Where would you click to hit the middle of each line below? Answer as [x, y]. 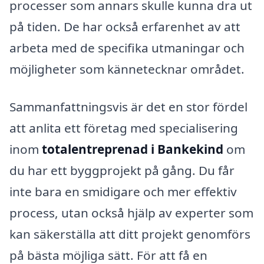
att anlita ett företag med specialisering [124, 128]
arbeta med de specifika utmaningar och [127, 47]
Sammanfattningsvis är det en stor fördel [128, 106]
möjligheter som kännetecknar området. [127, 69]
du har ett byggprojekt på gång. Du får [122, 170]
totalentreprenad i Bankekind [133, 149]
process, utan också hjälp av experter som [131, 212]
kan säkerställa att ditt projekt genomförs [130, 234]
